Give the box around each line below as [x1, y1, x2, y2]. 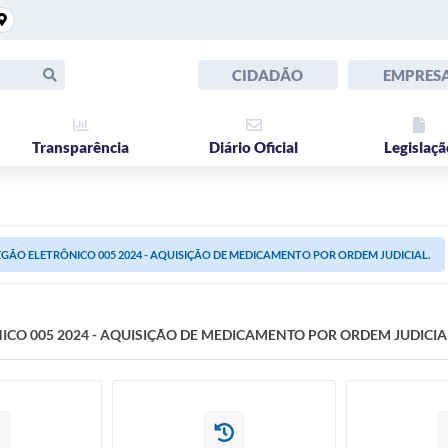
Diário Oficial [209, 138, 298, 156]
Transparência [32, 138, 129, 156]
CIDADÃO [232, 66, 303, 84]
